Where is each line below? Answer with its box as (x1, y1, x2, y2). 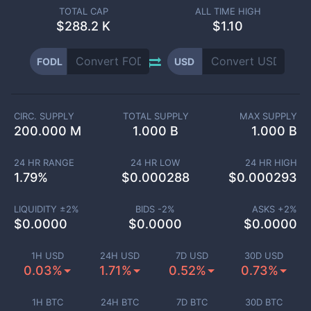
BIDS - (135, 203, 162, 215)
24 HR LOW (131, 157, 180, 168)
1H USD (31, 250, 64, 261)
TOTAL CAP (58, 6, 108, 17)
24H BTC (100, 296, 139, 308)
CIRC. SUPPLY (14, 110, 74, 121)
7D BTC (176, 296, 208, 308)
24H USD (99, 250, 140, 261)
